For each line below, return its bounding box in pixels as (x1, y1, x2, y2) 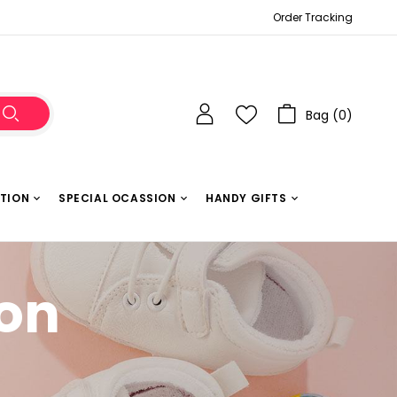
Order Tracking (273, 10, 353, 25)
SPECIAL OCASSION (58, 191, 176, 206)
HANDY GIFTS (206, 191, 287, 206)
